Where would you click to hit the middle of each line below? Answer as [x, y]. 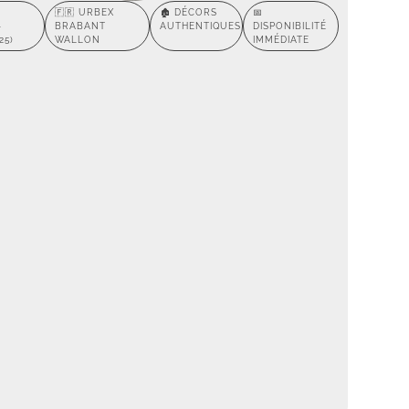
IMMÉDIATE [281, 40]
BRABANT [81, 26]
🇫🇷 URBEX [85, 13]
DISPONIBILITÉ [289, 26]
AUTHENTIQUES [200, 26]
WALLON [78, 40]
